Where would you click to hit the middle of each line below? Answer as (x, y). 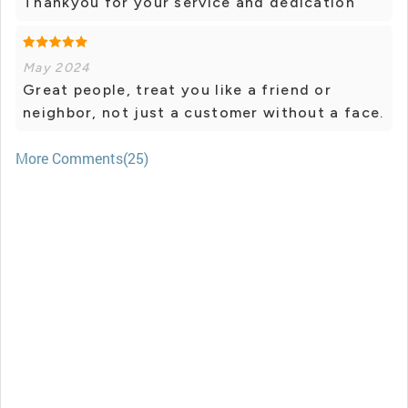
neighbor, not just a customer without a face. (204, 113)
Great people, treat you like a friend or (177, 90)
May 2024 (57, 68)
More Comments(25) (82, 158)
